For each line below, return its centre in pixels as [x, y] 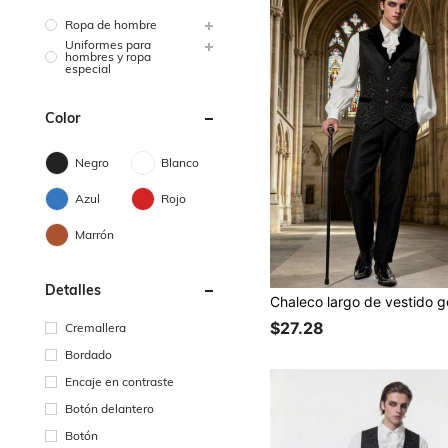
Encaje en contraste [119, 381]
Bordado [88, 354]
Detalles [73, 289]
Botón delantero [109, 408]
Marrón [94, 234]
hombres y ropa [108, 56]
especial [88, 68]
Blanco [180, 162]
